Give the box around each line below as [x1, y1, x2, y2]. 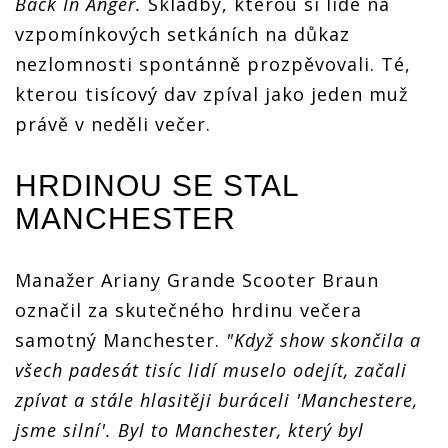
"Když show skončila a [226, 327, 421, 352]
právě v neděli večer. [15, 111, 211, 136]
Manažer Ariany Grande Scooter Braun [15, 267, 379, 292]
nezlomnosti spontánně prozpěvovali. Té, [15, 51, 411, 76]
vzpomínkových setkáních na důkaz [15, 21, 350, 46]
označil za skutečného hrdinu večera [15, 297, 362, 322]
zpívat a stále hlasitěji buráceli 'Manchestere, [15, 387, 418, 412]
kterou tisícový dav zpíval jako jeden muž [15, 81, 408, 106]
